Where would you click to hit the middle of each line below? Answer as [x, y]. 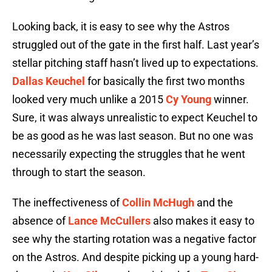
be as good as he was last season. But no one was [133, 136]
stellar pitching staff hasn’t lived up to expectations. [135, 63]
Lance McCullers [109, 221]
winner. [230, 100]
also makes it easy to [202, 221]
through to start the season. [79, 172]
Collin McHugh [158, 203]
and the [214, 203]
